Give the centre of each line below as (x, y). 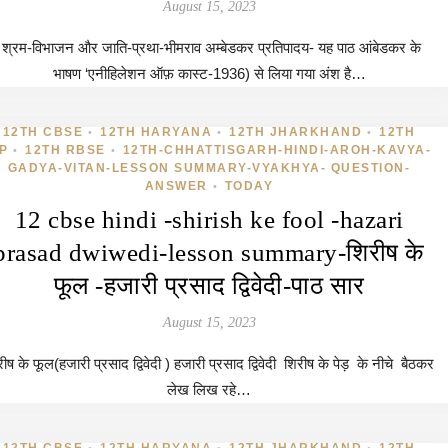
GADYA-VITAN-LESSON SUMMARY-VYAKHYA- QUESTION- (209, 168)
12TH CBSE (43, 132)
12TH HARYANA (156, 132)
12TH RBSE (65, 150)
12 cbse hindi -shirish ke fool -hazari (209, 219)
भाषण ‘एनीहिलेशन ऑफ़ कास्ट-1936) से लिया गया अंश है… (209, 73)
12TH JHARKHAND (296, 132)
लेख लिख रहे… (209, 389)
